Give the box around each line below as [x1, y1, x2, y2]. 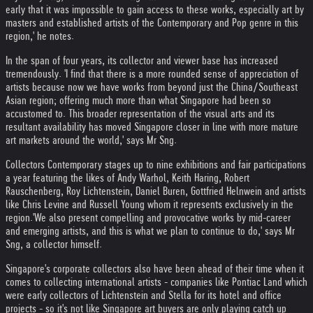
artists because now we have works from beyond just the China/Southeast [6, 81, 298, 93]
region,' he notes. [6, 30, 74, 42]
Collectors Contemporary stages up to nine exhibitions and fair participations [6, 159, 306, 170]
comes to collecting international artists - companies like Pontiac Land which [6, 276, 307, 288]
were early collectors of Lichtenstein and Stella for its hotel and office [6, 289, 282, 301]
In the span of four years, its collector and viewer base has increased [6, 54, 278, 66]
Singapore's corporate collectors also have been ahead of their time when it [6, 263, 304, 275]
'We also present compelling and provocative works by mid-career [33, 212, 291, 224]
